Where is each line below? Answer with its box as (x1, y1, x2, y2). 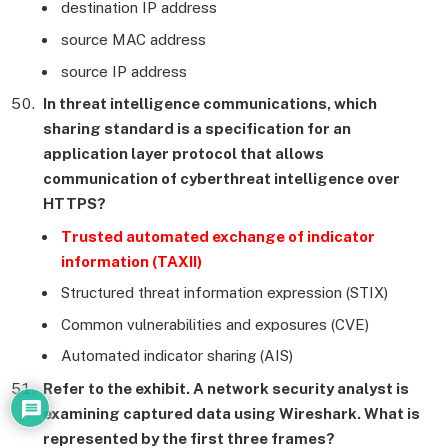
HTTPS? (43, 195, 106, 213)
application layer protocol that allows (43, 145, 324, 163)
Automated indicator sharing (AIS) (61, 347, 293, 365)
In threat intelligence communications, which (43, 95, 377, 113)
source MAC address (61, 30, 206, 48)
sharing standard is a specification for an (43, 120, 351, 138)
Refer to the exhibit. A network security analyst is (43, 379, 409, 397)
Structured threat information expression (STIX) (61, 284, 388, 302)
